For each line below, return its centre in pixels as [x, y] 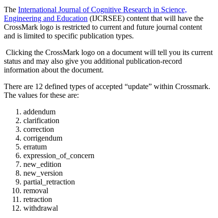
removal [36, 190]
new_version [43, 173]
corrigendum [43, 138]
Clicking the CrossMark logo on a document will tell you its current [108, 52]
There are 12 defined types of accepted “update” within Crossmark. [107, 86]
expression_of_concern [59, 155]
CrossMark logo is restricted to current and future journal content [103, 27]
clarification [41, 120]
